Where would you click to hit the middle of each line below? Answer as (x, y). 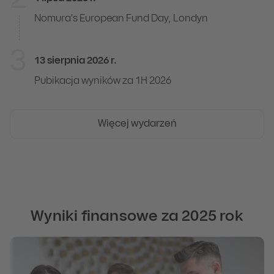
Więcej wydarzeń (137, 124)
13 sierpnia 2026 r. (76, 61)
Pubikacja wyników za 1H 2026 (103, 81)
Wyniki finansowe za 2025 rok (137, 217)
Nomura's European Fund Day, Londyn (121, 19)
